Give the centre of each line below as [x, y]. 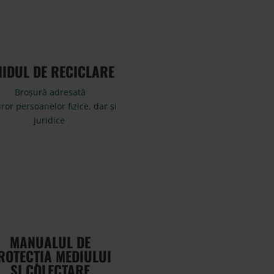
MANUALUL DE [50, 242]
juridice [50, 120]
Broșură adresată [50, 92]
